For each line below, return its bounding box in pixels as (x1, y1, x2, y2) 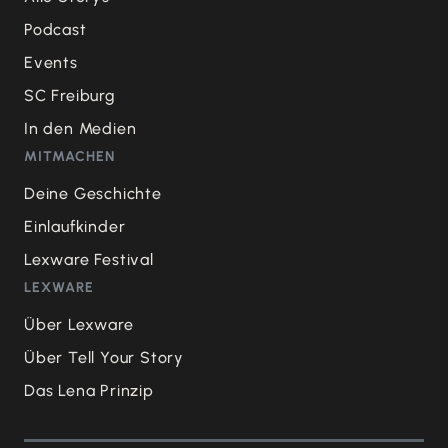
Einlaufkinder (24, 216, 126, 236)
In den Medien (24, 118, 137, 138)
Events (24, 52, 78, 72)
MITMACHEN (24, 147, 115, 165)
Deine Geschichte (24, 183, 162, 203)
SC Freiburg (24, 85, 116, 105)
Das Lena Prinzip (24, 380, 154, 400)
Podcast (24, 19, 87, 39)
